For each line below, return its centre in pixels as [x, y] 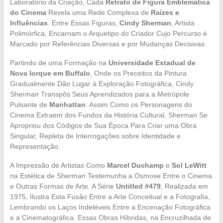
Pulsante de [29, 104]
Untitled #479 [138, 186]
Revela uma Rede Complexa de [98, 12]
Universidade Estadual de [152, 62]
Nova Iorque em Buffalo [50, 73]
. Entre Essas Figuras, [83, 23]
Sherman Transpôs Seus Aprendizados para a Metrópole [99, 94]
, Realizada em [184, 186]
